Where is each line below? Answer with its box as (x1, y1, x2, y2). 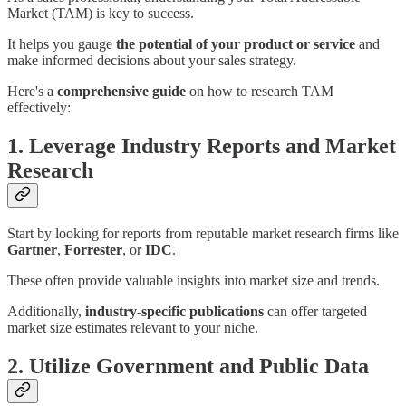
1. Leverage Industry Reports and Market (7, 133, 396, 158)
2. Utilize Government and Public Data (7, 353, 369, 378)
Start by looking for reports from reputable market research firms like (7, 225, 399, 241)
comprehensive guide (57, 82, 186, 99)
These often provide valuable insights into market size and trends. (7, 272, 380, 288)
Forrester (64, 241, 122, 257)
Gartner (7, 241, 57, 257)
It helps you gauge (7, 35, 116, 52)
